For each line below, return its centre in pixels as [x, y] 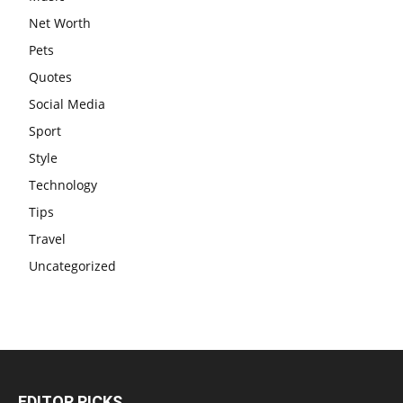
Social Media [67, 104]
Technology [63, 185]
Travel [47, 239]
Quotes [50, 77]
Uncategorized [72, 266]
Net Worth [60, 23]
